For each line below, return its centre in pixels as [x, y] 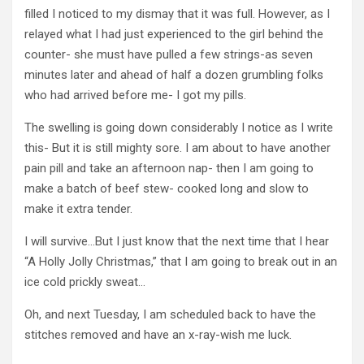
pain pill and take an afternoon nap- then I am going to [169, 168]
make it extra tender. [78, 208]
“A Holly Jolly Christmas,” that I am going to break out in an [181, 261]
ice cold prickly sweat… [85, 282]
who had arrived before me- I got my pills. [135, 95]
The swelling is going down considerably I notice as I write [179, 127]
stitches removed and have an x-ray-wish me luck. [158, 334]
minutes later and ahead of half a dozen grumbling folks [174, 74]
